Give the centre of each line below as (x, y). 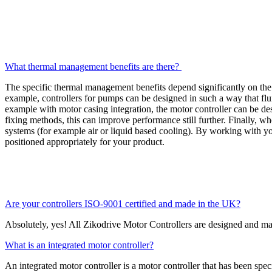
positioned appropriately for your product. (86, 141)
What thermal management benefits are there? (93, 66)
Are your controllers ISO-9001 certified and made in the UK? (123, 203)
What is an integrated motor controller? (79, 245)
